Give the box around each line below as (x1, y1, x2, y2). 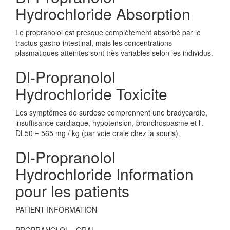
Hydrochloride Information (15, 163, 194, 185)
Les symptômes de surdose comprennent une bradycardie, (15, 107, 207, 118)
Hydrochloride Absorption (15, 3, 190, 25)
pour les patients (15, 180, 129, 202)
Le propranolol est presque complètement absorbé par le (15, 27, 201, 37)
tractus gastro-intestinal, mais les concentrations (15, 37, 172, 48)
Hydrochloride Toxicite (15, 83, 167, 105)
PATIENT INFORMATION (15, 204, 97, 215)
